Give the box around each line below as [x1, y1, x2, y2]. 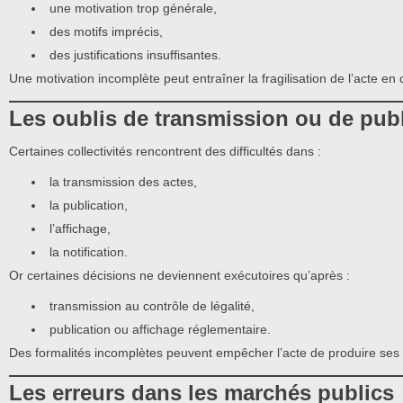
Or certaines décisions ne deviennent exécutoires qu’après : [9, 267, 350, 282]
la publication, [49, 197, 128, 212]
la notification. [49, 244, 128, 259]
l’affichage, [49, 220, 111, 236]
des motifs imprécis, [49, 24, 163, 40]
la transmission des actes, [49, 174, 197, 189]
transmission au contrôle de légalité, [49, 299, 255, 314]
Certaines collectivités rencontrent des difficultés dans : [9, 143, 321, 158]
